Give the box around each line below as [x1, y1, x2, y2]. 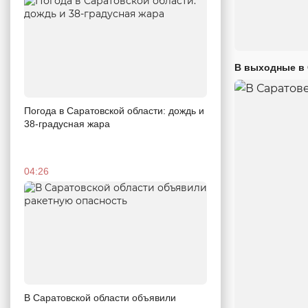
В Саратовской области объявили [24, 291, 176, 303]
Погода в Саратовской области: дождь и [24, 104, 204, 116]
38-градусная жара [24, 118, 110, 129]
